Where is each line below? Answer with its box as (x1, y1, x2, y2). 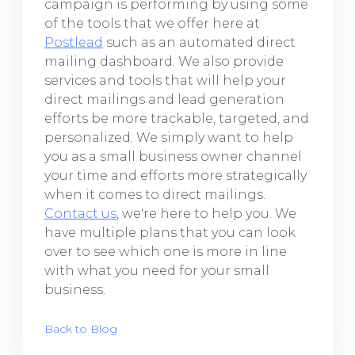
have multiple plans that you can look (44, 225, 296, 240)
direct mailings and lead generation (44, 92, 284, 107)
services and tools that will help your (44, 73, 286, 88)
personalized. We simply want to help (44, 130, 293, 145)
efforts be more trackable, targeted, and (44, 111, 309, 126)
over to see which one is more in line (44, 244, 287, 259)
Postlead (44, 35, 103, 50)
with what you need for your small (44, 263, 269, 278)
